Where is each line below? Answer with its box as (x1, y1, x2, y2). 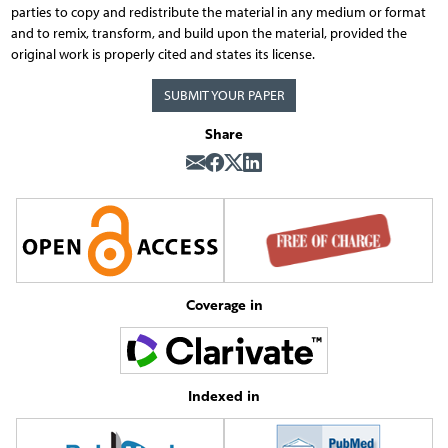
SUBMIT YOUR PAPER (163, 86, 285, 104)
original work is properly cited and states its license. (10, 45, 315, 63)
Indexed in (188, 385, 260, 407)
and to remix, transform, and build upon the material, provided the (10, 24, 407, 42)
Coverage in (185, 293, 263, 315)
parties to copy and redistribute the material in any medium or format (10, 3, 426, 21)
